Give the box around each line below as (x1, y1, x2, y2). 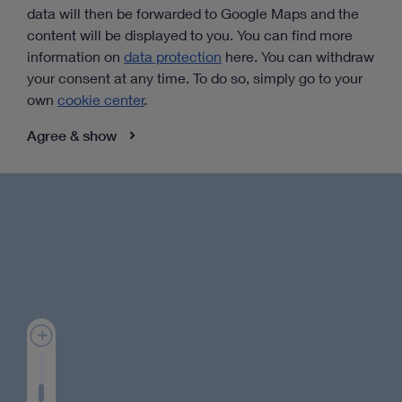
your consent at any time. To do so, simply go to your (27, 68, 363, 86)
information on (27, 47, 124, 65)
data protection (124, 47, 222, 65)
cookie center (57, 90, 144, 108)
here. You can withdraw (222, 47, 374, 65)
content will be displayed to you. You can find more (27, 25, 353, 43)
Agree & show (27, 126, 117, 144)
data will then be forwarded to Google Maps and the (27, 4, 359, 22)
